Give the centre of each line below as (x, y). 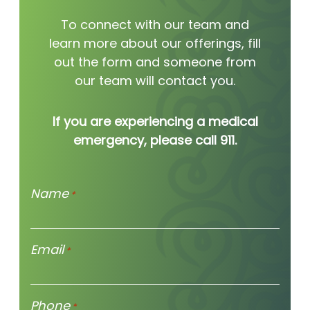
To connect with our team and (155, 25)
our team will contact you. (155, 81)
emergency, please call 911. (155, 140)
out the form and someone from (155, 62)
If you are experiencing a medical (155, 122)
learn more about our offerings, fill (155, 44)
